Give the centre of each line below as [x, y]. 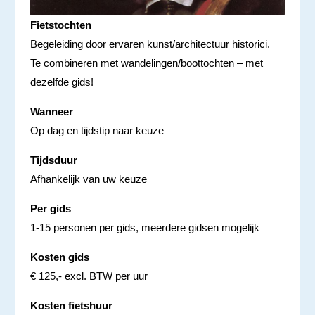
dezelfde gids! [62, 82]
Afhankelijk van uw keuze [88, 179]
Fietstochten [60, 25]
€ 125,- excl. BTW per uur [89, 276]
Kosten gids [59, 257]
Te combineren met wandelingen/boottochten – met [146, 63]
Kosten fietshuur [71, 305]
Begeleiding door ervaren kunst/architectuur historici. [150, 44]
